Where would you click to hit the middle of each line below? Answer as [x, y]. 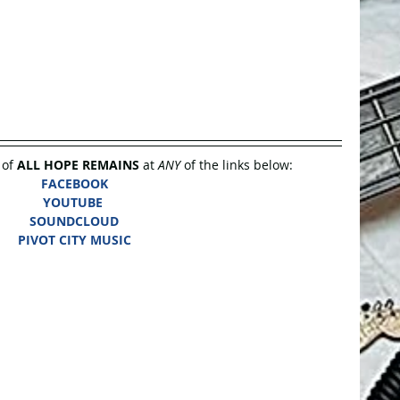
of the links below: [236, 164]
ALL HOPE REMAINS [78, 164]
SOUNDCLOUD [74, 221]
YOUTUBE [72, 202]
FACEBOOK [74, 183]
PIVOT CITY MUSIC [74, 239]
